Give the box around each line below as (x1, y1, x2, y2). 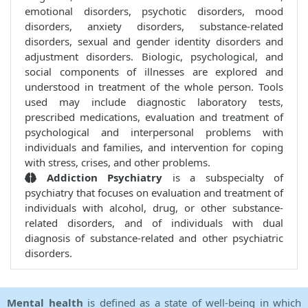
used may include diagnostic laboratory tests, (25, 95, 283, 109)
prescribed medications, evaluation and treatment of (25, 110, 283, 124)
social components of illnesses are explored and (25, 65, 283, 79)
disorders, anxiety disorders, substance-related (25, 19, 283, 34)
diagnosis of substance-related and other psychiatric (25, 231, 283, 245)
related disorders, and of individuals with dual (25, 216, 283, 230)
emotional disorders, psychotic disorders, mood (25, 4, 283, 19)
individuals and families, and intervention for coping (25, 140, 283, 155)
